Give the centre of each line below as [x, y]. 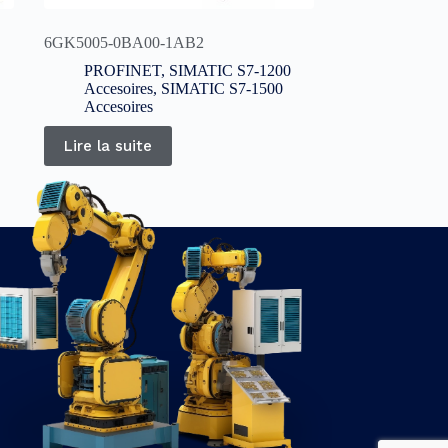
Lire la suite [107, 146]
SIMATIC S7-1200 [229, 71]
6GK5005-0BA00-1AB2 [123, 43]
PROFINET [122, 71]
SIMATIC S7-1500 [221, 89]
